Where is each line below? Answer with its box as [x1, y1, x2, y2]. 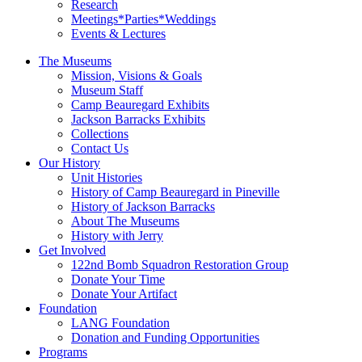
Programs [39, 344, 87, 359]
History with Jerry [71, 228, 163, 242]
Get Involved [39, 242, 106, 257]
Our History [39, 155, 100, 170]
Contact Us [71, 141, 128, 155]
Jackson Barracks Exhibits [71, 112, 205, 126]
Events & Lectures [71, 26, 166, 40]
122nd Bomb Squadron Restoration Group [71, 257, 288, 271]
